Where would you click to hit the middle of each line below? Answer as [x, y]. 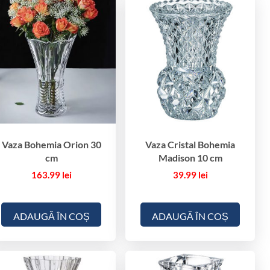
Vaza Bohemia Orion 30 [51, 145]
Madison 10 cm [190, 158]
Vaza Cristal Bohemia [190, 145]
